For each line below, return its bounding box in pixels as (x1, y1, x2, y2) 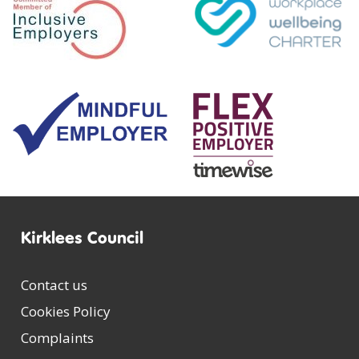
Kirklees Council (21, 227, 143, 248)
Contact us (21, 275, 87, 294)
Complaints (21, 328, 94, 347)
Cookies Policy (21, 301, 111, 321)
